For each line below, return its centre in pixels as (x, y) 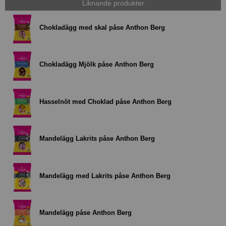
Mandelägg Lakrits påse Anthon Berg (97, 139)
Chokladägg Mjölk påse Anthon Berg (97, 65)
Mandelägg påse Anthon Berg (86, 212)
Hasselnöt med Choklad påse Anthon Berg (105, 101)
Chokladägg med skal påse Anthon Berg (102, 27)
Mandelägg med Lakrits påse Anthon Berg (105, 176)
